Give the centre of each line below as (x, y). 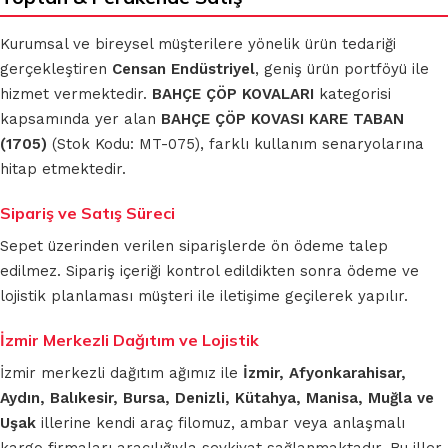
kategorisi (352, 94)
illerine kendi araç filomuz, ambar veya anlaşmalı (220, 423)
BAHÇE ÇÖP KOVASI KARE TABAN (282, 119)
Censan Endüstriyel (183, 69)
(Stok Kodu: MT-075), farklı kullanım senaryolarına (235, 144)
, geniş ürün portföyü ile (342, 69)
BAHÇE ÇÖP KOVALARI (233, 94)
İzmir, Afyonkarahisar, (324, 373)
